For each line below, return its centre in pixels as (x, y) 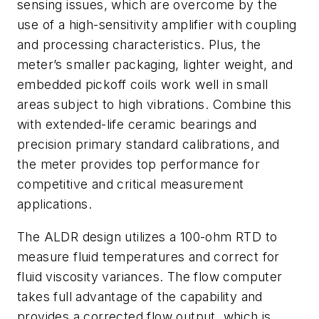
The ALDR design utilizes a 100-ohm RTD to (147, 236)
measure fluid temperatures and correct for (148, 256)
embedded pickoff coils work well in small (143, 85)
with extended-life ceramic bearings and (137, 125)
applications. (55, 204)
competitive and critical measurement (131, 184)
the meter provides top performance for (139, 164)
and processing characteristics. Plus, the (139, 45)
